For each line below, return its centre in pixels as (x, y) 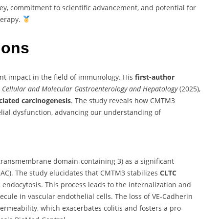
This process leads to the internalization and (118, 184)
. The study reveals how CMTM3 (123, 100)
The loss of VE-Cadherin (154, 196)
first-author (155, 77)
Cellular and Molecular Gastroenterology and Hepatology (90, 88)
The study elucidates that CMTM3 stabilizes (88, 173)
